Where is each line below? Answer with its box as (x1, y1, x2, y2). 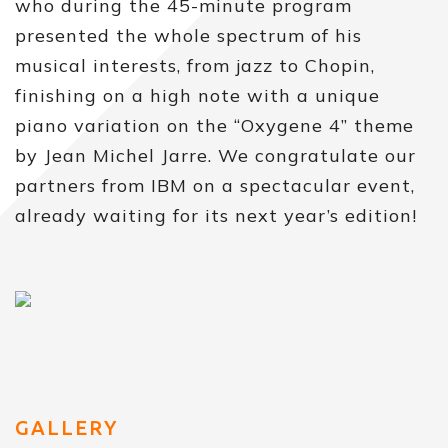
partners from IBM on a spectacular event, (15, 174, 415, 197)
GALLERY (15, 416, 118, 439)
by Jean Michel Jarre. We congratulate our (15, 144, 416, 167)
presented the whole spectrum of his (15, 24, 362, 47)
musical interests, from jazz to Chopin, (15, 54, 375, 77)
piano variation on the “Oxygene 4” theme (15, 114, 414, 137)
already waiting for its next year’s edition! (15, 204, 417, 227)
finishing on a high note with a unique (15, 84, 380, 107)
